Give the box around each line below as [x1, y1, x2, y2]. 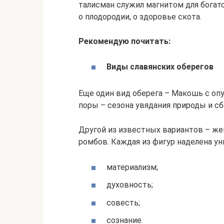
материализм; [106, 162, 158, 172]
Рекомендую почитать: [78, 36, 170, 46]
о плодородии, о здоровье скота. [78, 12, 201, 21]
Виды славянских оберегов [106, 62, 213, 72]
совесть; [106, 197, 140, 207]
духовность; [106, 180, 153, 190]
